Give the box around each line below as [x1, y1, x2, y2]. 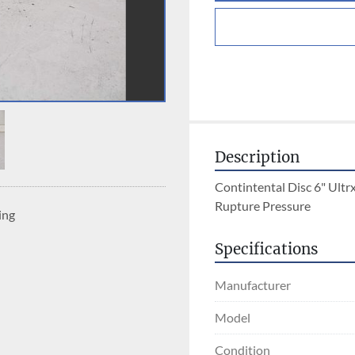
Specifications [215, 240, 318, 259]
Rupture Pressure [215, 198, 311, 214]
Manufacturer [215, 277, 291, 293]
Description [215, 148, 300, 167]
